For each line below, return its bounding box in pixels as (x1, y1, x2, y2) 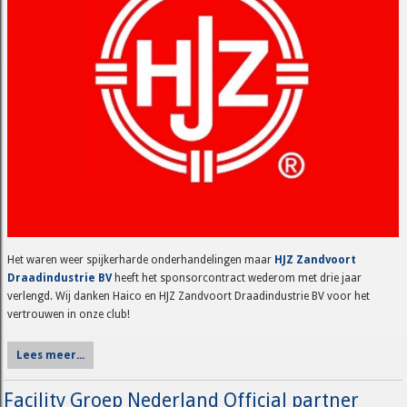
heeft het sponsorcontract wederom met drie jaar (112, 272, 362, 285)
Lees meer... (16, 349, 85, 362)
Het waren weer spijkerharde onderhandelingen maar (7, 253, 275, 267)
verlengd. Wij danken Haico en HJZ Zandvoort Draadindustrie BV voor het (7, 290, 371, 303)
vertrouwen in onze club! (7, 308, 131, 322)
